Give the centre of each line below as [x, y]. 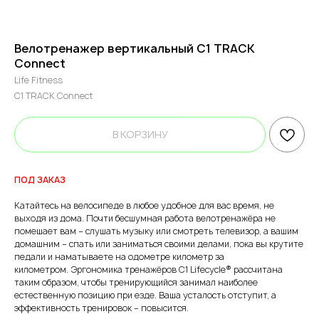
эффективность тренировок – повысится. [101, 308]
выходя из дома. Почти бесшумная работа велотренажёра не [145, 218]
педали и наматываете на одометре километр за [119, 257]
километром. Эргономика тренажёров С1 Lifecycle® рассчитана [148, 270]
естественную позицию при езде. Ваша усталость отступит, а [145, 295]
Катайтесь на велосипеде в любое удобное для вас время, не [144, 205]
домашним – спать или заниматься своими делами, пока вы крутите [159, 244]
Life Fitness [38, 80]
